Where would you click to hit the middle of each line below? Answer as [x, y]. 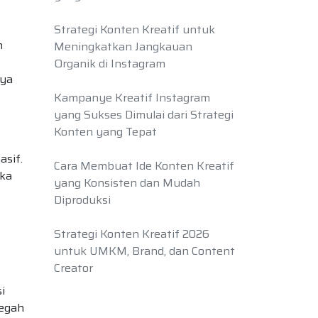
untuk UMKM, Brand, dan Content [144, 251]
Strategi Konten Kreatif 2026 [132, 234]
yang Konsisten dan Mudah [127, 183]
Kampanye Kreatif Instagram [132, 98]
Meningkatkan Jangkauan [123, 46]
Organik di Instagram [110, 64]
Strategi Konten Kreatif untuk [135, 29]
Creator [73, 268]
